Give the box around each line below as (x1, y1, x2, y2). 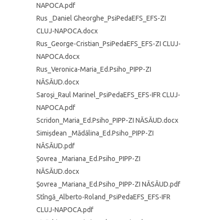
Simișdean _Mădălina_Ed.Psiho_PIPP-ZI (36, 129, 154, 137)
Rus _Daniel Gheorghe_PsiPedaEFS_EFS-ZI (36, 14, 166, 22)
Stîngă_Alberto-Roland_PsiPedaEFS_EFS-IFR (36, 193, 170, 201)
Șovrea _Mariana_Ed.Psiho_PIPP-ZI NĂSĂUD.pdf (36, 180, 180, 188)
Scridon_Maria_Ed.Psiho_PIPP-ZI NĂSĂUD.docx (36, 116, 178, 124)
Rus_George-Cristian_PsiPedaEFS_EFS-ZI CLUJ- (36, 40, 181, 48)
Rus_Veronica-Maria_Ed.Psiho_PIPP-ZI (36, 65, 151, 73)
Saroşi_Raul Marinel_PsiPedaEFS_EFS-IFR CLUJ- (36, 91, 180, 99)
